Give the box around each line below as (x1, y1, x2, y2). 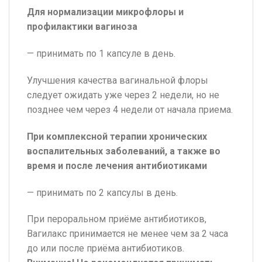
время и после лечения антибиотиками (27, 160, 207, 171)
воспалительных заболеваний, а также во (27, 145, 220, 157)
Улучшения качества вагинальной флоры (27, 75, 208, 87)
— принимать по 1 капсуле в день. (27, 48, 175, 60)
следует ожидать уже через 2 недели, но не (27, 89, 219, 101)
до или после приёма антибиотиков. (27, 243, 184, 254)
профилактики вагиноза (27, 21, 137, 33)
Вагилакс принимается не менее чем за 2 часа (27, 228, 228, 240)
